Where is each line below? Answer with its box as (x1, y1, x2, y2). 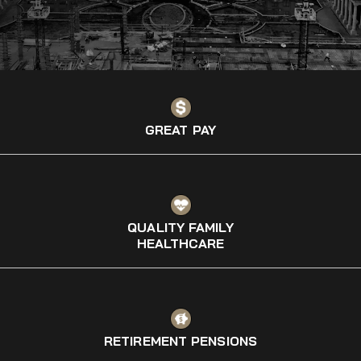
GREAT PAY (145, 122, 216, 138)
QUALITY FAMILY (127, 219, 234, 235)
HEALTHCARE (136, 235, 225, 251)
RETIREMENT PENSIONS (104, 333, 257, 349)
